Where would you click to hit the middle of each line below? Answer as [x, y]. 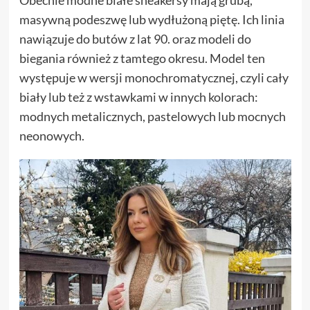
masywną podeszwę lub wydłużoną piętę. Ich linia [152, 20]
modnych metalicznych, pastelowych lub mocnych [152, 117]
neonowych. [53, 136]
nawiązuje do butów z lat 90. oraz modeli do [135, 39]
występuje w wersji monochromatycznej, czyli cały [154, 78]
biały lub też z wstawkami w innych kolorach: [138, 97]
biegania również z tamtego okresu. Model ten [142, 58]
